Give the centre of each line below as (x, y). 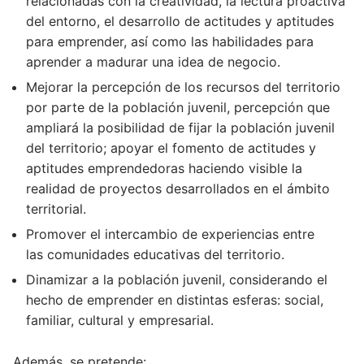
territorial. (56, 208)
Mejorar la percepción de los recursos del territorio (183, 87)
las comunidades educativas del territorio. (155, 254)
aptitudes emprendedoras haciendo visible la (164, 168)
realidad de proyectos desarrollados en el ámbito (178, 188)
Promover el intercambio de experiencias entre (170, 234)
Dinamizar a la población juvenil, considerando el (177, 279)
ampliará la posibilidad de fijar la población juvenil (180, 127)
